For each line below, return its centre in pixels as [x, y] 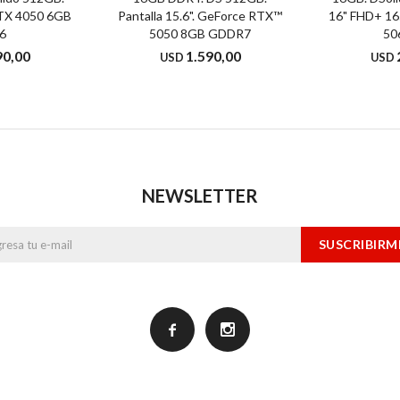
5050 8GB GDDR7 [200, 33]
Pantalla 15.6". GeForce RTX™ [200, 15]
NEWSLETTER [200, 195]
